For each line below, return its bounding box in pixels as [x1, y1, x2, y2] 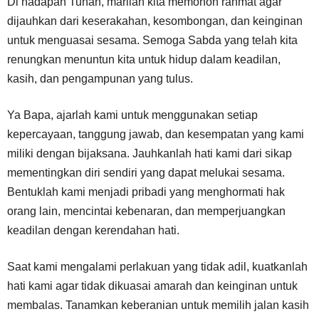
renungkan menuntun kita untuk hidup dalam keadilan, [7, 53, 281, 66]
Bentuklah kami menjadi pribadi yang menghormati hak [7, 186, 285, 198]
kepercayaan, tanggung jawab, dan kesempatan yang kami [7, 128, 304, 140]
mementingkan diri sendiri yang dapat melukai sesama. [7, 167, 285, 179]
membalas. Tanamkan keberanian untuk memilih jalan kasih [7, 299, 309, 311]
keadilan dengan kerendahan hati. [7, 224, 179, 236]
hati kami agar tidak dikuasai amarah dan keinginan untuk [7, 280, 298, 292]
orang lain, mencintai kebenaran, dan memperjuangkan [7, 205, 286, 217]
